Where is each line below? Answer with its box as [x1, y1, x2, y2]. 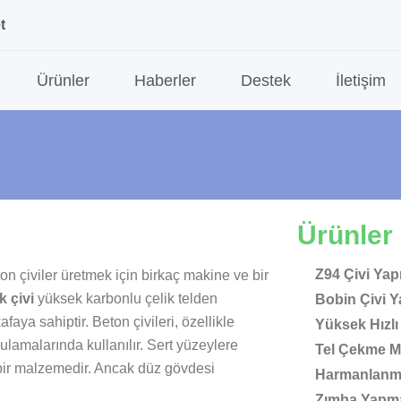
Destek [241, 72, 291, 90]
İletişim [336, 72, 386, 90]
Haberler [134, 72, 196, 90]
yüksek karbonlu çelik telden [38, 291, 218, 306]
